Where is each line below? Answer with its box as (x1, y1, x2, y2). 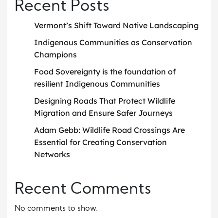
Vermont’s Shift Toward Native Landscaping (34, 20, 199, 31)
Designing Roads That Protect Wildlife (34, 96, 175, 106)
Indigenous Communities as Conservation (34, 37, 192, 48)
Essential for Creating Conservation (34, 137, 167, 147)
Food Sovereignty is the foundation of (34, 67, 176, 77)
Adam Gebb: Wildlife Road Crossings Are (34, 125, 185, 135)
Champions (34, 50, 77, 60)
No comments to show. (15, 205, 98, 213)
